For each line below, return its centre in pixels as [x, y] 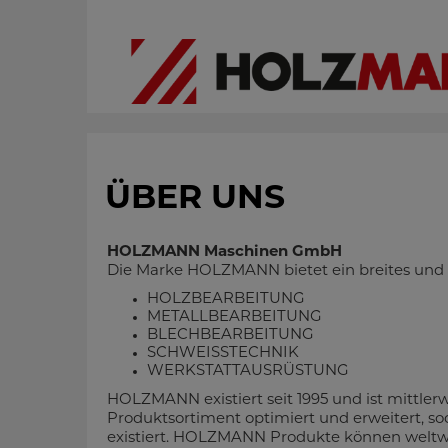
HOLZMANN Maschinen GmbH [224, 252]
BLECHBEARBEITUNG [230, 335]
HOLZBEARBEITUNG [226, 299]
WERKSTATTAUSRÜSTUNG [248, 371]
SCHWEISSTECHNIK [223, 353]
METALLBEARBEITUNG [234, 317]
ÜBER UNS [195, 199]
